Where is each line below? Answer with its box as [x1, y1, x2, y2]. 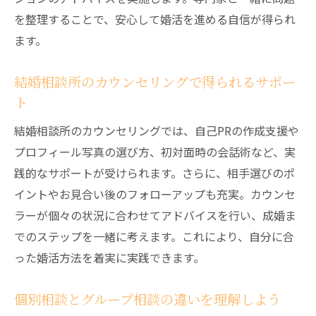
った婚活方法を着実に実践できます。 [14, 249, 205, 266]
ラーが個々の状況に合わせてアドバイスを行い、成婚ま [14, 207, 296, 224]
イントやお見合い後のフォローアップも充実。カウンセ [14, 186, 296, 202]
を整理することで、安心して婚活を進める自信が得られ [14, 11, 296, 28]
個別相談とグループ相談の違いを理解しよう [14, 289, 281, 309]
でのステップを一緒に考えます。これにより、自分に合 [14, 228, 294, 245]
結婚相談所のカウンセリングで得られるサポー [14, 72, 296, 92]
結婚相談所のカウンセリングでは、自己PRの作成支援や [14, 122, 299, 139]
